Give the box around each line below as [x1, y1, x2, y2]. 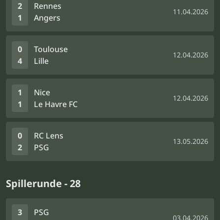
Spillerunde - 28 [6, 177, 81, 190]
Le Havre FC [34, 99, 78, 110]
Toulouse [34, 44, 68, 55]
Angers [34, 12, 60, 23]
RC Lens [34, 130, 63, 141]
